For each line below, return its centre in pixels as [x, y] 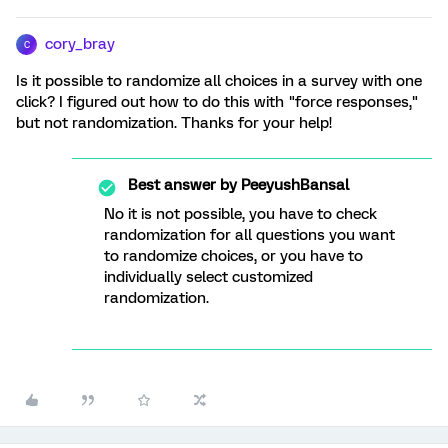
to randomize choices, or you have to [233, 256]
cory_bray [80, 44]
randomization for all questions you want [249, 235]
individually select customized [208, 277]
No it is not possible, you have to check [240, 214]
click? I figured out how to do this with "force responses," [217, 102]
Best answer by [182, 185]
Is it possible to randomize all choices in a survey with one [219, 81]
